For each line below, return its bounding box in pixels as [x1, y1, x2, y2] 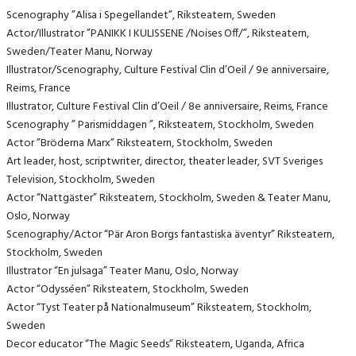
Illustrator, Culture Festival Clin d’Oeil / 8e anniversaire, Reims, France [6, 98, 328, 117]
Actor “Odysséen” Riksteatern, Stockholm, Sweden [6, 281, 249, 300]
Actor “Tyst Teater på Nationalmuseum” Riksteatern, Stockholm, [6, 299, 311, 318]
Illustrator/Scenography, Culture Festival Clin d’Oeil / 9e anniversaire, [6, 61, 329, 80]
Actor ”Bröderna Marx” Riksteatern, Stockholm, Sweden [6, 134, 273, 153]
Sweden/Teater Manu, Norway [6, 43, 153, 62]
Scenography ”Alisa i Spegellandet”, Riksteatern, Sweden [6, 6, 276, 25]
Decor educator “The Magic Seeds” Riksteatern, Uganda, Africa [6, 335, 304, 354]
